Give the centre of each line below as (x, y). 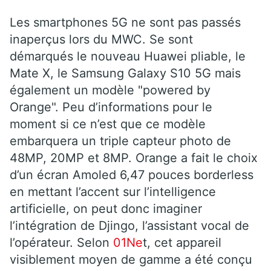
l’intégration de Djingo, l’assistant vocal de (129, 225)
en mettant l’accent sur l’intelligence (113, 191)
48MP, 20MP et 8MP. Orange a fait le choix (134, 158)
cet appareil (186, 242)
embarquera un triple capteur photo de (120, 141)
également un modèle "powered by (110, 90)
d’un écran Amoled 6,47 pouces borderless (132, 175)
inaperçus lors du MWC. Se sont (101, 39)
